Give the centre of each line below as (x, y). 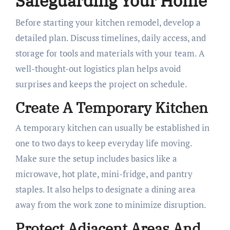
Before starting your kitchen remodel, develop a (108, 22)
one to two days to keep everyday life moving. (103, 143)
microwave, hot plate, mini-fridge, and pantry (104, 174)
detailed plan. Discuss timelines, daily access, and (110, 37)
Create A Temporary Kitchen (111, 107)
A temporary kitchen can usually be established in (112, 128)
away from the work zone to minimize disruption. (111, 205)
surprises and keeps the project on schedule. (101, 84)
